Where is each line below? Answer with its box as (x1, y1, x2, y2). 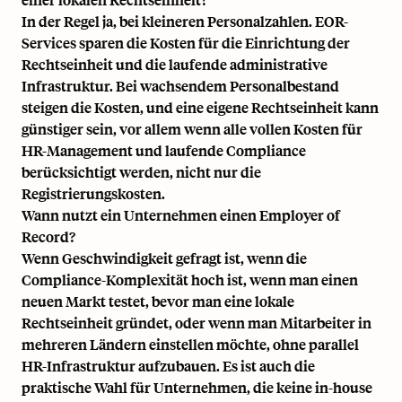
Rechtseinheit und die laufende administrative (22, 54, 328, 74)
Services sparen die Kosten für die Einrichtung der (22, 32, 350, 52)
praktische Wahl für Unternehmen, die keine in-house (22, 377, 372, 397)
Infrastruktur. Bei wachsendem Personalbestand (22, 75, 339, 95)
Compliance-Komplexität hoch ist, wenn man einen (22, 269, 358, 289)
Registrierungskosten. (22, 183, 165, 203)
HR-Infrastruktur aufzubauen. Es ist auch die (22, 355, 315, 375)
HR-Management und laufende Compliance (22, 140, 306, 160)
